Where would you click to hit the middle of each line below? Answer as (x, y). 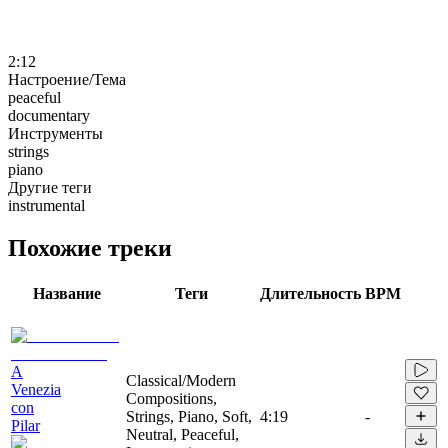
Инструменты (55, 133)
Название (66, 293)
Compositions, (171, 398)
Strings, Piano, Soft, (189, 416)
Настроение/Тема (67, 79)
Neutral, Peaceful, (182, 434)
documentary (49, 115)
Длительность (310, 293)
